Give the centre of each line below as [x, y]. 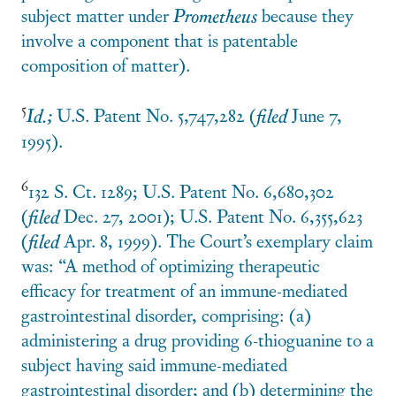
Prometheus [215, 15]
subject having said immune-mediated [154, 364]
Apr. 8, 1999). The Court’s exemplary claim [216, 240]
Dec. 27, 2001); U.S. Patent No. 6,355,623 [211, 216]
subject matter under [97, 15]
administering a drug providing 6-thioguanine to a [198, 339]
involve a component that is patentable [160, 40]
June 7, [315, 115]
